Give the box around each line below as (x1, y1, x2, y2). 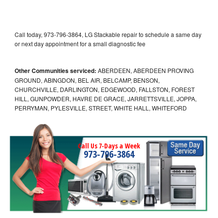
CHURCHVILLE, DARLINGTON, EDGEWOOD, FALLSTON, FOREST (15, 85, 195, 93)
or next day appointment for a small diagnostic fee (15, 39, 145, 48)
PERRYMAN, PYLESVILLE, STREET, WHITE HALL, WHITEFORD (15, 103, 187, 112)
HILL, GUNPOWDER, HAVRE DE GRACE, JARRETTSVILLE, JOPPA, (15, 94, 197, 103)
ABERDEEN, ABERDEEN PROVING (96, 66, 194, 74)
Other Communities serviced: (15, 66, 96, 75)
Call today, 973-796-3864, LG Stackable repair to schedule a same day (15, 30, 201, 38)
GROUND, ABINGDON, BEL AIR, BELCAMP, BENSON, (15, 75, 160, 84)
